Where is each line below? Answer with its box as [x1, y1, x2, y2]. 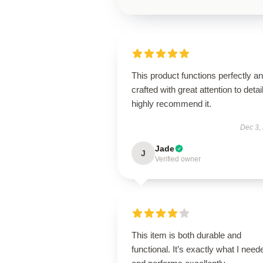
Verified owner [155, 155, 201, 163]
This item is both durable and [131, 230, 241, 240]
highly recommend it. [131, 99, 211, 109]
